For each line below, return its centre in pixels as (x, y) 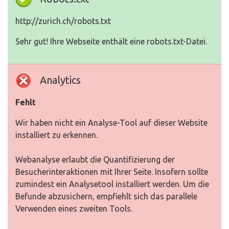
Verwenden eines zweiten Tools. (74, 209)
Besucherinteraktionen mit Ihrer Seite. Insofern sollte (112, 172)
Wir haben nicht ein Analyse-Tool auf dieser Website (111, 123)
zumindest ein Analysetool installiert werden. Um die (112, 184)
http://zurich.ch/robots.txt (63, 21)
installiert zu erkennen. (56, 135)
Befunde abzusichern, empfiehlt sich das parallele (106, 196)
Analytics (60, 80)
